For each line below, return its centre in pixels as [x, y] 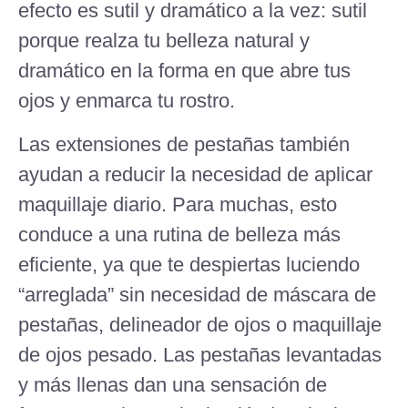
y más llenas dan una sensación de [173, 384]
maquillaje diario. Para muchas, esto [178, 204]
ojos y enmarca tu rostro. [127, 101]
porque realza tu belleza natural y [164, 41]
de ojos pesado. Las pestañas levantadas [200, 354]
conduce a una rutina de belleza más [179, 234]
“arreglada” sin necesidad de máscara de [197, 294]
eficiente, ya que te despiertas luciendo [189, 264]
